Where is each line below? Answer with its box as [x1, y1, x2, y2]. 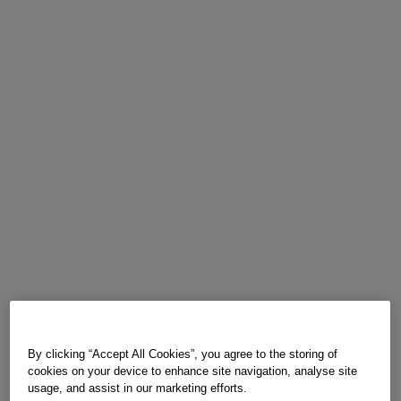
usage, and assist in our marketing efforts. [28, 381, 248, 396]
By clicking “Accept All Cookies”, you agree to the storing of [28, 347, 338, 362]
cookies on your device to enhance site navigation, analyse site [28, 364, 358, 379]
